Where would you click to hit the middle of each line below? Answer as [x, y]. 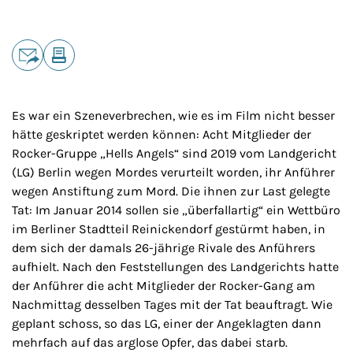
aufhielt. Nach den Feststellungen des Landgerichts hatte [175, 267]
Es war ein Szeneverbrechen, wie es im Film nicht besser [173, 115]
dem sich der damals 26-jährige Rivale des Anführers [163, 248]
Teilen [28, 47]
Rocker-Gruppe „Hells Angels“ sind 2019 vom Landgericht [174, 153]
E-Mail [30, 78]
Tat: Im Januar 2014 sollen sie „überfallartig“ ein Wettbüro [176, 210]
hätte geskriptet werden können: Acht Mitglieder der [162, 134]
